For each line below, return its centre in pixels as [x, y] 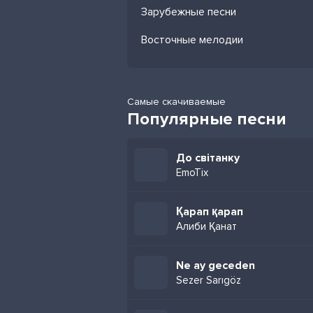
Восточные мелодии [192, 40]
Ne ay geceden [216, 265]
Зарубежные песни [189, 12]
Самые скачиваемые [176, 102]
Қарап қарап [210, 212]
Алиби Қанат [206, 226]
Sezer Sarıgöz [209, 280]
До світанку [208, 158]
